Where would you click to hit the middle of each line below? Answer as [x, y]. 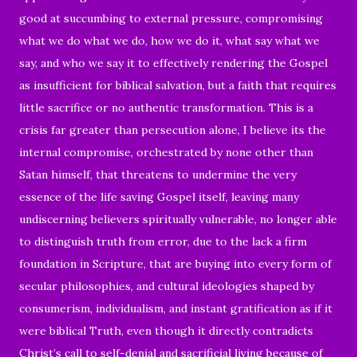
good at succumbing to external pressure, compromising [171, 18]
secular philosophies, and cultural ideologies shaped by [167, 286]
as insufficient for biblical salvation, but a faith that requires [178, 85]
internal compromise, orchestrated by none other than [166, 152]
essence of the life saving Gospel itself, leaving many [159, 196]
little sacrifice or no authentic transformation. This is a [166, 107]
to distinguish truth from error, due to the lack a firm [163, 241]
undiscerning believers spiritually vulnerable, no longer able [178, 219]
